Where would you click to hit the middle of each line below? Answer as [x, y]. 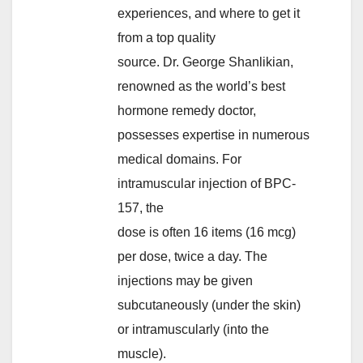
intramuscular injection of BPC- [207, 183]
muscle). [142, 353]
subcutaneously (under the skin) [209, 305]
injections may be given [185, 280]
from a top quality [167, 37]
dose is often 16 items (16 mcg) [207, 232]
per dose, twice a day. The [192, 256]
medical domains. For [179, 159]
